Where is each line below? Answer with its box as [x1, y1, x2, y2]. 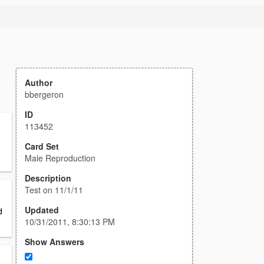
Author [25, 77, 52, 88]
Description [25, 172, 71, 184]
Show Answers [25, 236, 84, 247]
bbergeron [25, 88, 64, 100]
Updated [25, 204, 59, 216]
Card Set [25, 140, 59, 152]
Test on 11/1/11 [25, 184, 83, 196]
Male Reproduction [25, 152, 95, 164]
